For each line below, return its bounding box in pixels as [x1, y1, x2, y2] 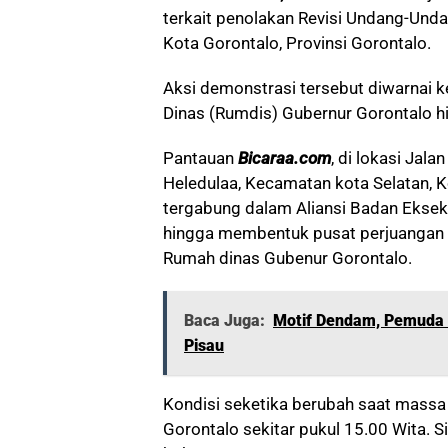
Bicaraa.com [238, 148, 331, 168]
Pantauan [163, 148, 238, 168]
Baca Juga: [184, 311, 265, 330]
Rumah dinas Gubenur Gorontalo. [163, 248, 412, 268]
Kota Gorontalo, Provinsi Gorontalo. [163, 33, 431, 53]
